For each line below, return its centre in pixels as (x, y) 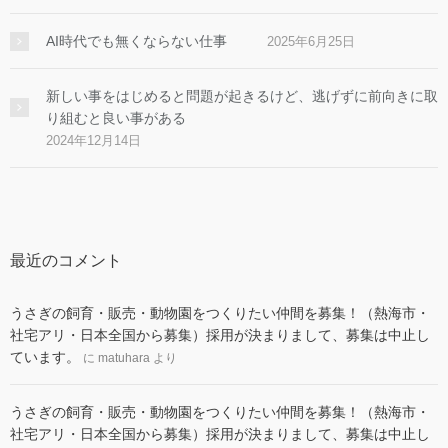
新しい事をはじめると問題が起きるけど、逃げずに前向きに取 (242, 96)
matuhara (124, 358)
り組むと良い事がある (116, 118)
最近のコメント (66, 261)
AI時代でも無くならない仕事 (136, 41)
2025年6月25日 (311, 42)
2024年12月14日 (93, 141)
